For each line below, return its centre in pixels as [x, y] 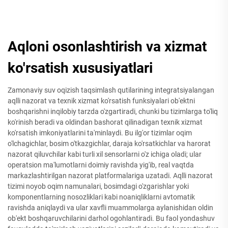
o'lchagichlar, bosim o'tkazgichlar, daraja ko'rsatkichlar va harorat [109, 143]
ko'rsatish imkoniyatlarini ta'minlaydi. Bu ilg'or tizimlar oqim [100, 133]
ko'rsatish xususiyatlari [80, 68]
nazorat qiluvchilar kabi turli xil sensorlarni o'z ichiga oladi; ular [105, 154]
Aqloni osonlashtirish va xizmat [107, 46]
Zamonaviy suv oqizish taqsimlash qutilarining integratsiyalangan [111, 90]
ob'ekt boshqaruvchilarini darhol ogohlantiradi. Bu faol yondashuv [111, 218]
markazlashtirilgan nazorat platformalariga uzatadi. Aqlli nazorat [110, 175]
